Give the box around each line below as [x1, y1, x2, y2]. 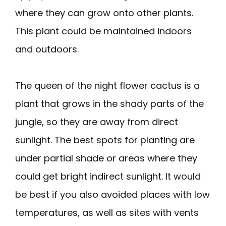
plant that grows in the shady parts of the [15, 97, 204, 110]
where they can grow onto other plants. [15, 6, 193, 19]
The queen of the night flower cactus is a [15, 79, 200, 92]
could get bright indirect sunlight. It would [15, 169, 201, 183]
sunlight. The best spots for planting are [15, 133, 195, 146]
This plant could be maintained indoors [15, 24, 192, 37]
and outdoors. [15, 42, 79, 55]
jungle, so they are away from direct [15, 115, 178, 128]
